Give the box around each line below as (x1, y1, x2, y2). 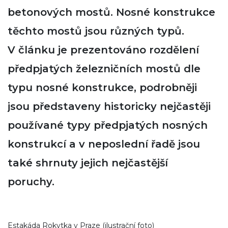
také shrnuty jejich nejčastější (8, 157, 168, 169)
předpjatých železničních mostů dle (8, 63, 201, 75)
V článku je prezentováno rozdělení (8, 44, 199, 56)
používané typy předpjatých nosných (8, 119, 208, 131)
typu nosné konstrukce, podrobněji (8, 81, 197, 94)
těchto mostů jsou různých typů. (8, 25, 184, 37)
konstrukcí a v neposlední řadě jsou (8, 138, 200, 150)
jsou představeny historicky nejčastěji (8, 100, 211, 112)
